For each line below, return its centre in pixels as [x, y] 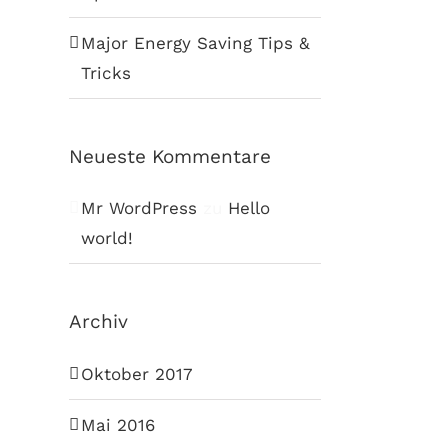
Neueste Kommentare [169, 156]
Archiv [98, 322]
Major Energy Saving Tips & [195, 42]
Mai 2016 [117, 425]
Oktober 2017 [136, 374]
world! [106, 238]
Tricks [105, 72]
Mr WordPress [138, 208]
